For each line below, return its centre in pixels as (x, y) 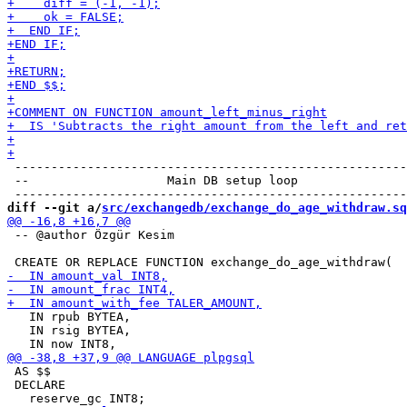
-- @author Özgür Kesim (91, 235)
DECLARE (36, 385)
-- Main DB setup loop (153, 180)
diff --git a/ (55, 208)
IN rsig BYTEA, (69, 330)
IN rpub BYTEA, (69, 317)
